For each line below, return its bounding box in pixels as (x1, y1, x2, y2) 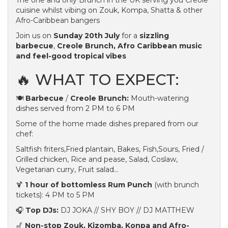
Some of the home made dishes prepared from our (16, 119, 198, 128)
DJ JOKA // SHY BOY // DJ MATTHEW (59, 206, 194, 215)
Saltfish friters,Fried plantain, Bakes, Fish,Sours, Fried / (16, 145, 204, 154)
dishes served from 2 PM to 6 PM (16, 104, 135, 113)
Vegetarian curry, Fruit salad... (16, 165, 119, 174)
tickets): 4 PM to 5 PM (16, 190, 95, 199)
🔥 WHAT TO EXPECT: (16, 70, 179, 89)
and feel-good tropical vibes (16, 51, 126, 61)
